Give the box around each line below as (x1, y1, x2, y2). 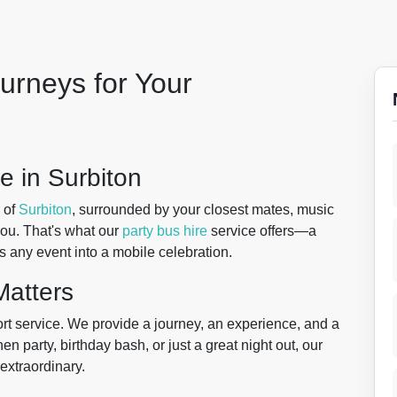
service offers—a (207, 223, 316, 238)
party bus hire (122, 223, 207, 238)
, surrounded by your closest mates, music (72, 202, 334, 217)
